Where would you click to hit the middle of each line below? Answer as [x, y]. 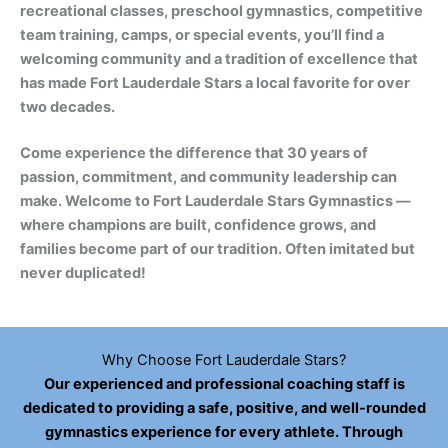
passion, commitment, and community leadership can [208, 177]
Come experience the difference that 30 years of [194, 153]
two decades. [67, 107]
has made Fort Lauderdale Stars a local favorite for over [215, 83]
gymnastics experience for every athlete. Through [224, 432]
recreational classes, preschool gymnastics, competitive [221, 11]
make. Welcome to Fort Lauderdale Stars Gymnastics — [215, 201]
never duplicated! [83, 273]
